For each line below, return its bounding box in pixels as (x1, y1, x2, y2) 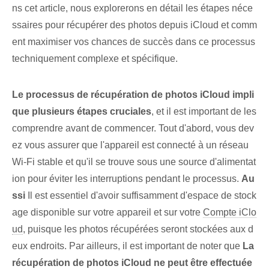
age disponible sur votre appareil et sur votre (12, 207, 203, 218)
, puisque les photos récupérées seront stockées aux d (23, 224, 253, 235)
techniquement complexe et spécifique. (12, 53, 178, 64)
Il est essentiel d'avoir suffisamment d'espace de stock (25, 190, 256, 201)
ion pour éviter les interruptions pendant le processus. (12, 174, 241, 184)
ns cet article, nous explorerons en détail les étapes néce (12, 3, 253, 14)
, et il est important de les (151, 106, 256, 117)
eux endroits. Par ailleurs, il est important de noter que (12, 241, 243, 252)
